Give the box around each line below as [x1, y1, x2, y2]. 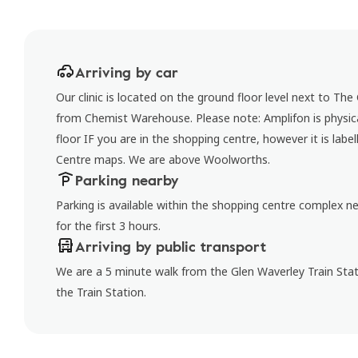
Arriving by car [75, 62, 178, 82]
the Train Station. [56, 284, 146, 300]
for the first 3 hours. [56, 218, 161, 233]
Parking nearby [75, 169, 178, 190]
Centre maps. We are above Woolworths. [56, 152, 270, 167]
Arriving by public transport [75, 236, 266, 257]
